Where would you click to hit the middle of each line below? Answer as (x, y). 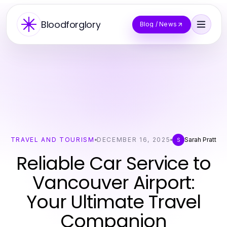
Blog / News (158, 24)
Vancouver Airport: (113, 183)
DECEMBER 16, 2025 (134, 140)
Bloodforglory (71, 24)
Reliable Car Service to (113, 163)
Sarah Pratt (201, 140)
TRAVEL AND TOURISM (52, 140)
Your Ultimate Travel (113, 202)
